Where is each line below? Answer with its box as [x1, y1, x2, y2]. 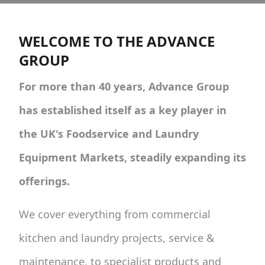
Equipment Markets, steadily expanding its [19, 150, 246, 164]
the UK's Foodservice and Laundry [19, 126, 199, 141]
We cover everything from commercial [19, 206, 211, 221]
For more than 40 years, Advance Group [19, 79, 229, 93]
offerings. [19, 173, 70, 188]
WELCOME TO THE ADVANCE [19, 31, 215, 51]
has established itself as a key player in [19, 102, 227, 117]
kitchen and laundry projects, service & [19, 230, 214, 245]
